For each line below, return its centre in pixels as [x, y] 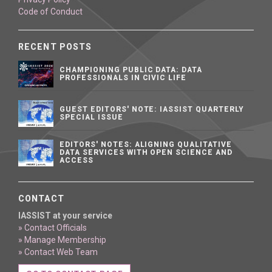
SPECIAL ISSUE [91, 117]
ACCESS [76, 160]
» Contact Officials [53, 228]
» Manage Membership [62, 240]
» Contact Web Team [58, 252]
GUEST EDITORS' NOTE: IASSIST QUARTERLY [152, 109]
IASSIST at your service [65, 216]
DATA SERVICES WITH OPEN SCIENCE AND [146, 152]
